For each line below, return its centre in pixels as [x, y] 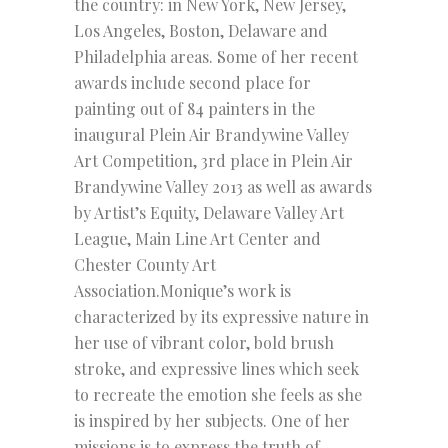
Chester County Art [145, 264]
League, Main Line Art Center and [197, 238]
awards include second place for [192, 82]
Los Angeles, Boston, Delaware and [201, 30]
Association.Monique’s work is [182, 290]
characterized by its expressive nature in [221, 316]
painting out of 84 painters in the [194, 108]
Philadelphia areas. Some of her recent [216, 56]
